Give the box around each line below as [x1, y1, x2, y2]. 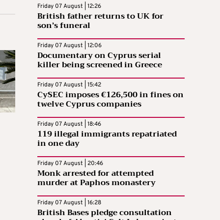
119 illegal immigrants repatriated [37, 127, 177, 141]
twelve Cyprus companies [37, 97, 141, 111]
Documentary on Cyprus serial [37, 48, 161, 62]
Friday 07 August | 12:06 [37, 41, 102, 50]
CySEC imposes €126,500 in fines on [37, 87, 184, 102]
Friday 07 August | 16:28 [37, 198, 101, 207]
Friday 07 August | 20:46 [37, 159, 103, 167]
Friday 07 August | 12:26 [37, 2, 101, 10]
